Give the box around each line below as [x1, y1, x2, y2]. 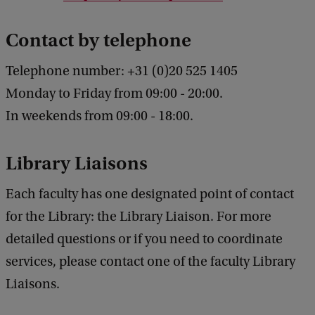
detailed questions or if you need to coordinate [6, 231, 283, 247]
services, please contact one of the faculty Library [6, 253, 295, 269]
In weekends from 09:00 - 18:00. [6, 108, 193, 124]
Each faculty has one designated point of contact [6, 186, 294, 202]
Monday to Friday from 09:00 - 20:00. [6, 85, 223, 101]
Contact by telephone [6, 28, 191, 51]
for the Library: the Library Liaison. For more [6, 208, 271, 224]
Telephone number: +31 [6, 63, 149, 79]
